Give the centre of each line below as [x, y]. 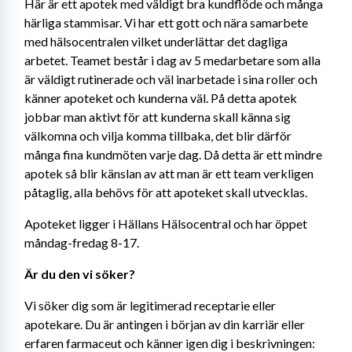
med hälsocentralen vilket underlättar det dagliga [156, 41]
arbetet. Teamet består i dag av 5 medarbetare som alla [172, 60]
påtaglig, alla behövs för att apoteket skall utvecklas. [166, 192]
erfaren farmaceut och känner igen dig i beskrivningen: [170, 343]
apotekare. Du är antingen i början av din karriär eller [165, 324]
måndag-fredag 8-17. [82, 242]
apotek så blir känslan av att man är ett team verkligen [169, 173]
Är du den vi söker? [80, 274]
